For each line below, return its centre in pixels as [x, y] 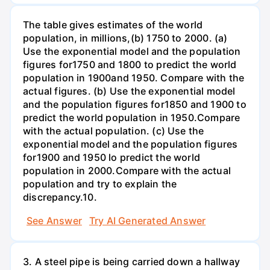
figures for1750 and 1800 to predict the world [130, 64]
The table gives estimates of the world [113, 24]
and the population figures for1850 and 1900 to [135, 104]
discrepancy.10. [60, 197]
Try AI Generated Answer [147, 221]
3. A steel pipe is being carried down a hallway [131, 262]
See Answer [54, 221]
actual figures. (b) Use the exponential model [129, 91]
